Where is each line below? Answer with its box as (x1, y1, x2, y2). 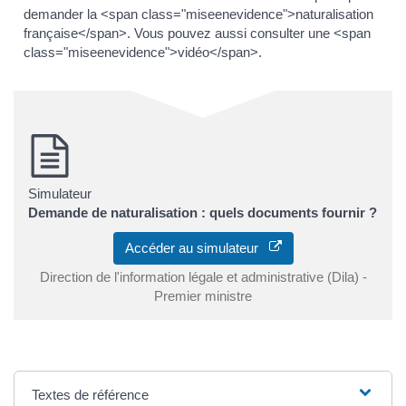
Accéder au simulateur (124, 239, 269, 256)
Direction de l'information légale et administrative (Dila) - (39, 268, 367, 285)
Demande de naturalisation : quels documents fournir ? (28, 205, 377, 221)
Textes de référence (32, 386, 150, 402)
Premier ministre (154, 287, 252, 304)
